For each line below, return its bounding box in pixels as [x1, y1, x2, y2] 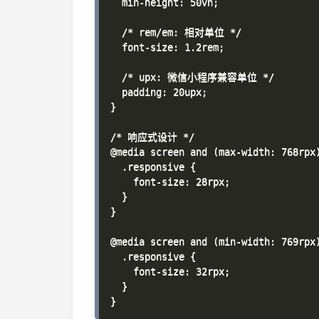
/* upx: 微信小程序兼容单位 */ [110, 71, 274, 83]
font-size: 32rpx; [110, 266, 230, 277]
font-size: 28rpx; [110, 176, 230, 187]
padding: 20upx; [110, 86, 207, 98]
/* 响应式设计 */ [110, 131, 194, 142]
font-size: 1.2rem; [110, 41, 224, 53]
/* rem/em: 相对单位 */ [110, 26, 241, 38]
